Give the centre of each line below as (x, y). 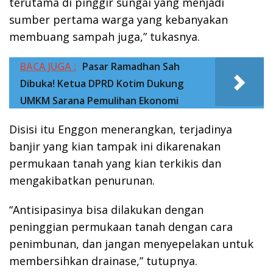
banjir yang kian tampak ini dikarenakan (115, 147)
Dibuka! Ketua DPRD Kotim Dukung (102, 84)
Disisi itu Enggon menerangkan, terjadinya (121, 129)
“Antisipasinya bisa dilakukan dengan (106, 210)
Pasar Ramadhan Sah (131, 67)
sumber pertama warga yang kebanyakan (119, 20)
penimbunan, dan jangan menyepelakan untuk (131, 244)
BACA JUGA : (48, 67)
